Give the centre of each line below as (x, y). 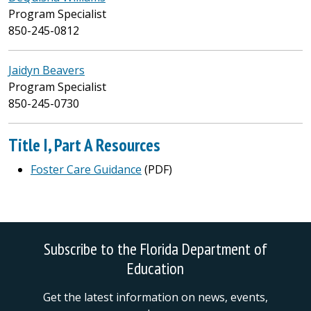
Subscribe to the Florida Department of (155, 249)
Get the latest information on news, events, (155, 297)
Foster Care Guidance (86, 169)
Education (155, 268)
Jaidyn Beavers (47, 70)
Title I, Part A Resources (84, 145)
